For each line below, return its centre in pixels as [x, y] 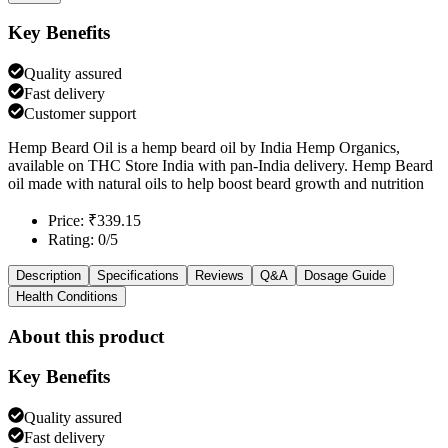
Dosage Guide [345, 275]
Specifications [138, 275]
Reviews [219, 275]
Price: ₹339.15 [94, 220]
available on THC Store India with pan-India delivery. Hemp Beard [220, 165]
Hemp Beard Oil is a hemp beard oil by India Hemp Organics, [204, 147]
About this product [86, 336]
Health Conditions [67, 296]
